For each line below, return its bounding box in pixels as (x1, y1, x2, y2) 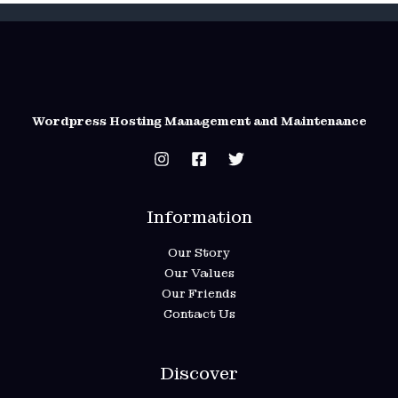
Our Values (163, 265, 235, 282)
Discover (160, 362, 238, 386)
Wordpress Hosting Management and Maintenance (31, 113, 367, 130)
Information (146, 205, 252, 229)
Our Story (168, 244, 230, 261)
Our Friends (162, 285, 236, 302)
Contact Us (163, 306, 235, 322)
